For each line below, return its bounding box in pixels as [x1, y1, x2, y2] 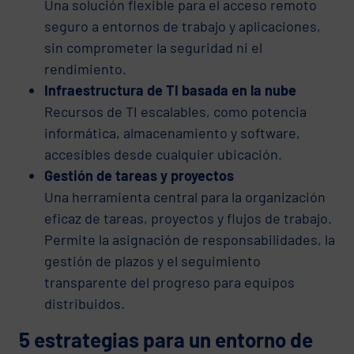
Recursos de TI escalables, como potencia [44, 102, 307, 120]
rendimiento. [44, 59, 126, 77]
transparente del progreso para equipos [44, 273, 295, 291]
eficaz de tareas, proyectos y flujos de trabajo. [44, 209, 332, 227]
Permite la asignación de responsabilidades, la [44, 230, 335, 248]
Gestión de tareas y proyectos [44, 166, 234, 184]
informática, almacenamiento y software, [44, 123, 300, 141]
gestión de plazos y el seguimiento [44, 251, 261, 269]
